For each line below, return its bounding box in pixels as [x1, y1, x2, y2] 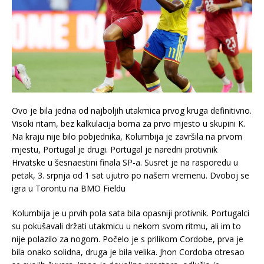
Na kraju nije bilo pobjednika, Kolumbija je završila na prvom [12, 131, 242, 143]
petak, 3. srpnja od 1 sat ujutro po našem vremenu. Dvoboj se [12, 170, 249, 181]
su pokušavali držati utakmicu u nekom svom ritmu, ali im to [12, 220, 241, 232]
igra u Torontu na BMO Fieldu [12, 183, 126, 194]
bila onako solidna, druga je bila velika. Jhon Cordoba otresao [12, 246, 245, 258]
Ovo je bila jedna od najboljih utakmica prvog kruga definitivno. [12, 105, 252, 117]
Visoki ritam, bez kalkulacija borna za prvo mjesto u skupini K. [12, 118, 245, 130]
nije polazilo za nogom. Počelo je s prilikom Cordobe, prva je [12, 233, 243, 245]
